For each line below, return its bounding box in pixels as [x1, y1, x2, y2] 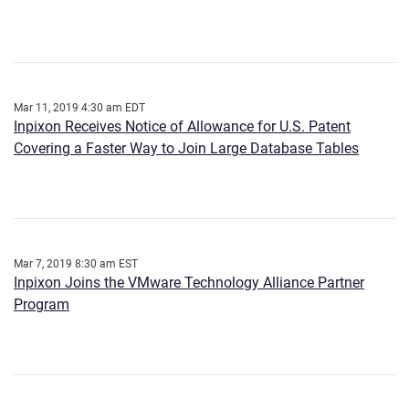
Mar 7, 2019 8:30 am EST [14, 257, 138, 271]
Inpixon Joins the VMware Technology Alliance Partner [14, 274, 364, 292]
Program [14, 296, 69, 314]
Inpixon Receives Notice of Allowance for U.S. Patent [14, 118, 351, 136]
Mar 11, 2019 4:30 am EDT [14, 101, 145, 115]
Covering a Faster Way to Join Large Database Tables [14, 140, 359, 158]
